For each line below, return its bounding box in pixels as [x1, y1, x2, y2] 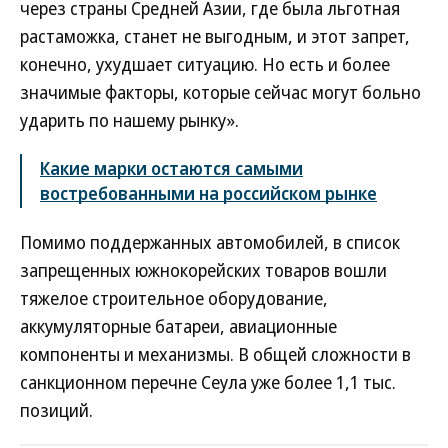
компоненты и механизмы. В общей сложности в [20, 342, 411, 366]
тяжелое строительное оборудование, [20, 286, 328, 310]
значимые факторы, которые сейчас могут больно [20, 80, 421, 104]
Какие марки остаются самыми [40, 156, 303, 180]
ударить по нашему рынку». [20, 108, 239, 132]
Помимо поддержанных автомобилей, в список [20, 230, 400, 254]
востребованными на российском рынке [40, 181, 377, 205]
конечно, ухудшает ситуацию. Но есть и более [20, 52, 390, 76]
